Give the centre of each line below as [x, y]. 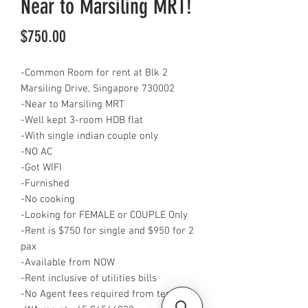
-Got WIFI [41, 168]
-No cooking [48, 199]
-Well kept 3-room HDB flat [82, 120]
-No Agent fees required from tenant [103, 294]
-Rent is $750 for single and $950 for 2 [107, 231]
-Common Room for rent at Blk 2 [94, 73]
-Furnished [45, 184]
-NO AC [38, 152]
